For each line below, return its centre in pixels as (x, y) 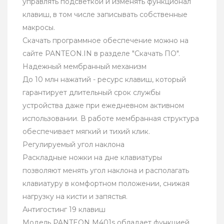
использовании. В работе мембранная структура (111, 119)
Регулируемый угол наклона (73, 145)
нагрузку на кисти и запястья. (75, 197)
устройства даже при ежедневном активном (103, 106)
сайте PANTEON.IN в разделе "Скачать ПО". (101, 54)
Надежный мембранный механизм (84, 67)
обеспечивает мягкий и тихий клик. (86, 132)
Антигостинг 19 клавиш (64, 210)
